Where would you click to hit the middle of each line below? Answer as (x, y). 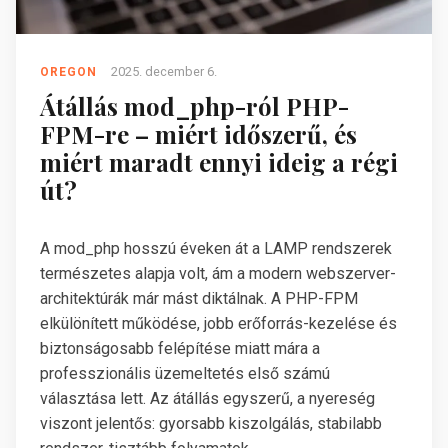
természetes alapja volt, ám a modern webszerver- (218, 274)
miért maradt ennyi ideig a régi (219, 162)
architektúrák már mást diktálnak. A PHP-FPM (199, 299)
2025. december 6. (164, 71)
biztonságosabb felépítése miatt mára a (180, 349)
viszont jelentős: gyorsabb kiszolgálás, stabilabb (211, 424)
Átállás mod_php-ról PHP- (194, 106)
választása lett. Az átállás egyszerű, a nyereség (207, 399)
